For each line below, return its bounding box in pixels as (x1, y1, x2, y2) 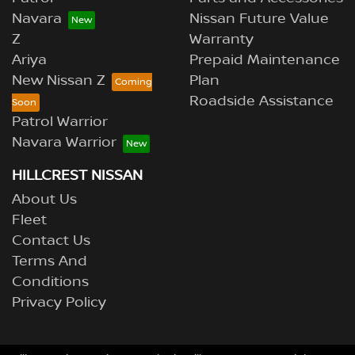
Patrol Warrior (12, 113, 108, 132)
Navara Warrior (12, 134, 116, 152)
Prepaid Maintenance (189, 52, 340, 70)
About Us (12, 191, 77, 209)
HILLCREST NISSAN (12, 167, 143, 185)
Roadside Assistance (189, 93, 334, 111)
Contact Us (12, 232, 90, 250)
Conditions (12, 273, 89, 292)
